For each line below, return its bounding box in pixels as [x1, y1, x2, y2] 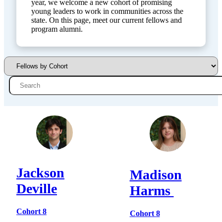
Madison [129, 166, 182, 182]
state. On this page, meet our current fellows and [31, 16, 182, 24]
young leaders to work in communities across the [31, 7, 183, 15]
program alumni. [31, 25, 83, 33]
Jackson [16, 165, 64, 180]
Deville [16, 181, 57, 196]
